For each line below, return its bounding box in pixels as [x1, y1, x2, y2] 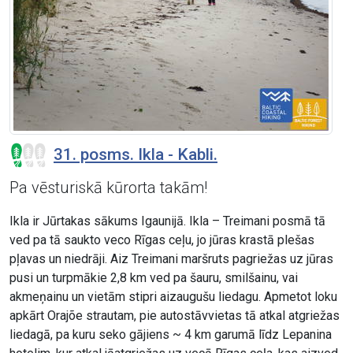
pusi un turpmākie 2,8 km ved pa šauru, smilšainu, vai [9, 270, 298, 286]
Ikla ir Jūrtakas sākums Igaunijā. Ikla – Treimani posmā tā [9, 214, 325, 229]
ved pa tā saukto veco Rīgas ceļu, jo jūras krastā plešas [9, 232, 314, 248]
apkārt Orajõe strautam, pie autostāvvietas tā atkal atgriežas [9, 308, 340, 324]
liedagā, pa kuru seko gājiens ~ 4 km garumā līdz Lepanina [9, 327, 332, 343]
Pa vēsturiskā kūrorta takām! [9, 178, 207, 198]
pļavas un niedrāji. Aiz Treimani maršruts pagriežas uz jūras [9, 251, 333, 267]
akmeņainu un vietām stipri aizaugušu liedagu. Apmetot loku [9, 289, 337, 305]
